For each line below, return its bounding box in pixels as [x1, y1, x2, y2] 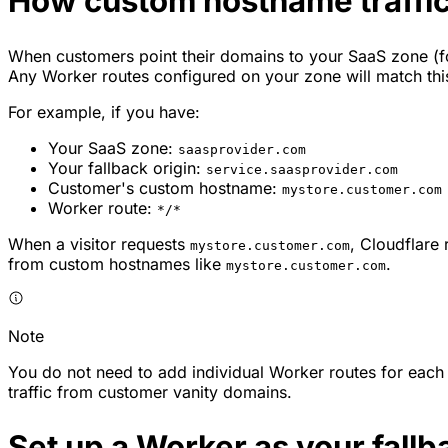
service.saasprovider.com [206, 162, 398, 178]
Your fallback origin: [48, 158, 206, 179]
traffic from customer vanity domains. [8, 382, 292, 403]
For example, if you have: [8, 102, 200, 123]
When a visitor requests [8, 234, 190, 255]
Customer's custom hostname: [48, 178, 282, 199]
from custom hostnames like [8, 254, 226, 275]
